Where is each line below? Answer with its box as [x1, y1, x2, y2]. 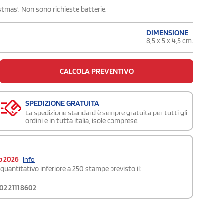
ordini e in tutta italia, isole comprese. [25, 116, 139, 125]
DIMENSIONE [146, 27, 188, 37]
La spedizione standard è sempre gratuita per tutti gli [25, 108, 187, 117]
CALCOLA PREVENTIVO [59, 66, 134, 76]
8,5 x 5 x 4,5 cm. [146, 36, 193, 45]
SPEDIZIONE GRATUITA [25, 98, 99, 108]
